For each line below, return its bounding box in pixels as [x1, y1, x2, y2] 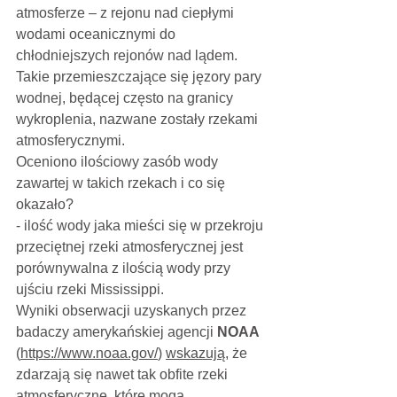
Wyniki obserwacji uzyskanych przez [16, 302, 250, 318]
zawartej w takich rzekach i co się [16, 175, 229, 191]
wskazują [166, 345, 225, 361]
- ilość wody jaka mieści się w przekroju [16, 217, 267, 233]
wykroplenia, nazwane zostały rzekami [16, 111, 261, 127]
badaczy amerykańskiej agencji [16, 323, 217, 339]
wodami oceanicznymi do [16, 26, 175, 42]
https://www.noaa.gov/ [20, 345, 158, 361]
